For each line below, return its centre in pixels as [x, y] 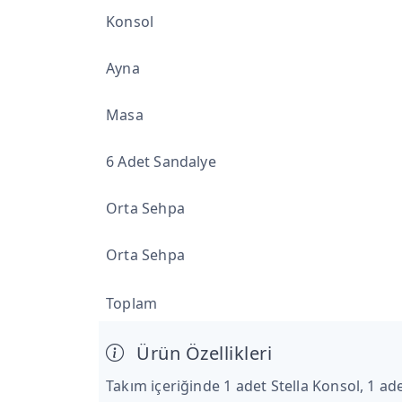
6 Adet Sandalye [161, 161]
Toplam [132, 303]
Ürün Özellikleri [201, 353]
